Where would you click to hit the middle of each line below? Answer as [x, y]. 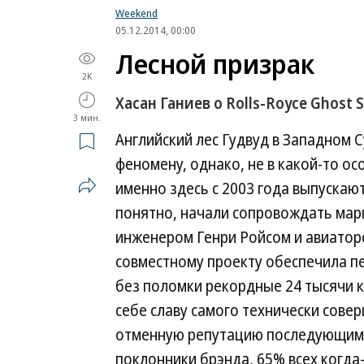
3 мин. [87, 117]
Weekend [136, 13]
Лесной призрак [215, 64]
